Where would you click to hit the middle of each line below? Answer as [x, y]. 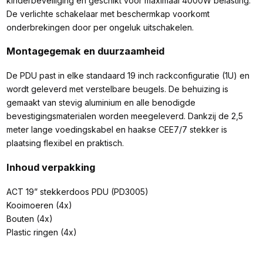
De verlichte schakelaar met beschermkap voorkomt [108, 14]
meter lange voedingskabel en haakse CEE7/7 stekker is [117, 130]
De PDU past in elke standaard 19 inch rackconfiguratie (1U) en [128, 76]
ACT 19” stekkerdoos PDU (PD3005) [77, 192]
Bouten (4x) [29, 219]
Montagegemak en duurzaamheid [85, 51]
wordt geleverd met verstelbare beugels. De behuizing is [117, 89]
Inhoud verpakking [50, 167]
